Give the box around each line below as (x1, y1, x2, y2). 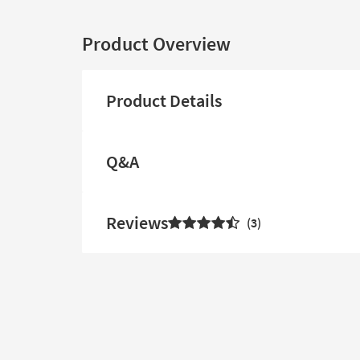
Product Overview (82, 31, 231, 56)
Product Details (106, 89, 222, 112)
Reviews (106, 211, 168, 234)
